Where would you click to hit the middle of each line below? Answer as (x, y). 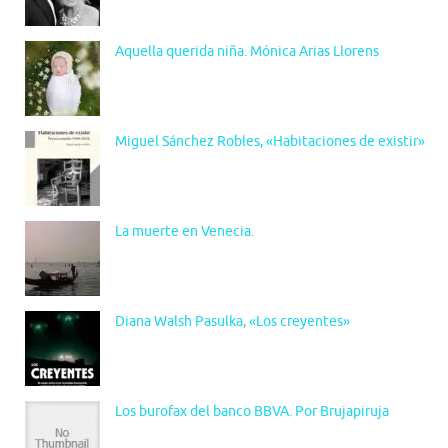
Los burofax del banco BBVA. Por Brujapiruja (252, 412)
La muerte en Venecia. (184, 232)
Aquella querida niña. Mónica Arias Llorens (247, 52)
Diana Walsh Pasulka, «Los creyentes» (232, 322)
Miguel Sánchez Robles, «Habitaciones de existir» (270, 142)
